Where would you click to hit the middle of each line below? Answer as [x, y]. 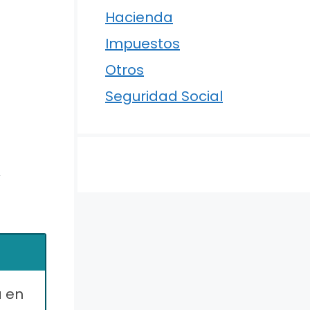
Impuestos [143, 44]
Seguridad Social [164, 96]
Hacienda [139, 17]
